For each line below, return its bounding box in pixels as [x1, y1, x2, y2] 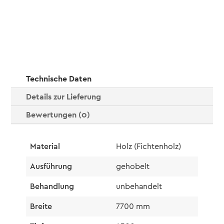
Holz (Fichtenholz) [115, 142, 181, 151]
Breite [29, 202, 52, 211]
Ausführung [29, 162, 72, 171]
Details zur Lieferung [25, 91, 101, 102]
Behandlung [29, 182, 74, 191]
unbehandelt [115, 182, 162, 191]
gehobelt [115, 162, 149, 171]
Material [29, 142, 60, 151]
